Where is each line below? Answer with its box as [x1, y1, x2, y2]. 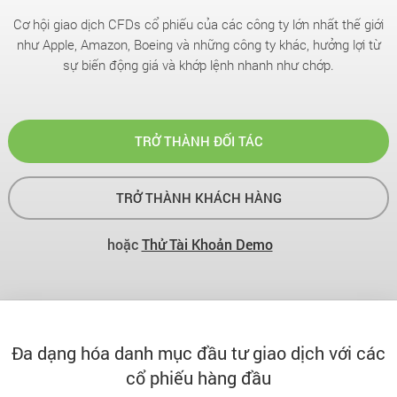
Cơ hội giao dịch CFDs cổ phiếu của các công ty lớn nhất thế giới [13, 15, 384, 33]
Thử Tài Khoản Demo [141, 235, 273, 253]
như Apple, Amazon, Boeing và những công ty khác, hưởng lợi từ [16, 35, 381, 53]
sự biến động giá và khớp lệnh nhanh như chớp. [63, 56, 334, 74]
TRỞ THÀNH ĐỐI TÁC [134, 132, 263, 150]
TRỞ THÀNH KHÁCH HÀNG [115, 189, 282, 206]
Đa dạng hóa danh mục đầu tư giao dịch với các [12, 341, 385, 364]
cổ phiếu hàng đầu [126, 366, 271, 389]
